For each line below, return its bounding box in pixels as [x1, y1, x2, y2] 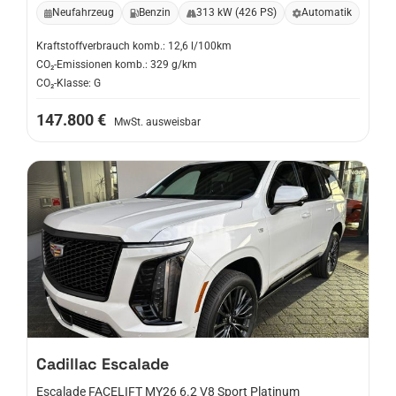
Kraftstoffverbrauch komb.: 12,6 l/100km [36, 40, 232, 52]
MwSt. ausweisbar [114, 116, 201, 128]
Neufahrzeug [52, 6, 114, 19]
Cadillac [36, 354, 97, 374]
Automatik [301, 6, 352, 19]
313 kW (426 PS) [196, 6, 277, 19]
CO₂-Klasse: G [36, 77, 101, 89]
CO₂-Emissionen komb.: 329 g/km [36, 58, 197, 71]
